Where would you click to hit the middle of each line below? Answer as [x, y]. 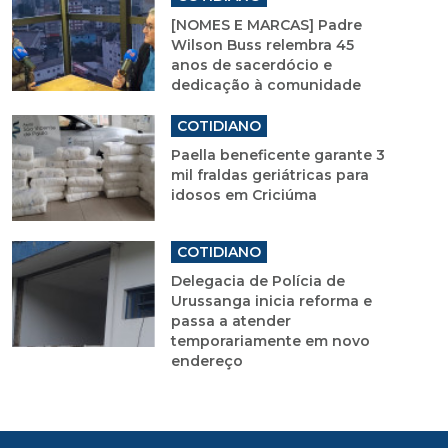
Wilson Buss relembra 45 [262, 45]
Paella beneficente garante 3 [277, 155]
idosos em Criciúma [243, 195]
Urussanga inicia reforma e [271, 301]
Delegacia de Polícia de [257, 281]
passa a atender [230, 321]
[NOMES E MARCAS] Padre [266, 25]
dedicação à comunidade [265, 85]
